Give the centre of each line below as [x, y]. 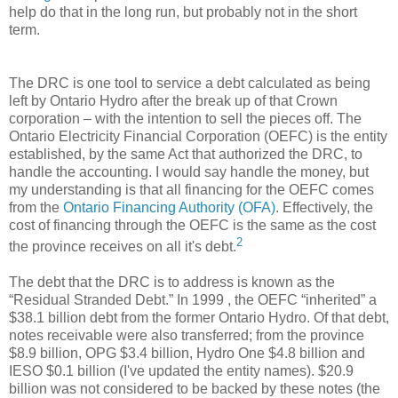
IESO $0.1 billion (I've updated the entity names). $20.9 [181, 371]
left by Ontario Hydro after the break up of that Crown [173, 100]
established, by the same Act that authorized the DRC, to [186, 154]
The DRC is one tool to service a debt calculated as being [190, 83]
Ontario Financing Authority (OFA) [169, 207]
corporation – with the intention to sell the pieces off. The [185, 118]
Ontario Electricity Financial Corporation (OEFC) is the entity [198, 136]
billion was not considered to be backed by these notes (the [195, 389]
